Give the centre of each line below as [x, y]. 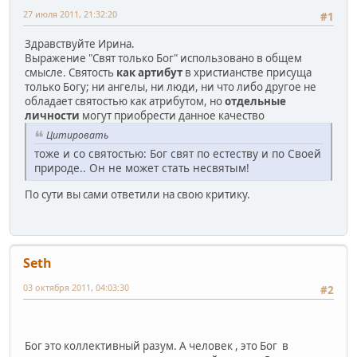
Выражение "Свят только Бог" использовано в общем [163, 59]
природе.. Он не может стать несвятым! [142, 168]
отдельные [255, 102]
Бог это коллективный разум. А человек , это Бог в [157, 345]
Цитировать [77, 135]
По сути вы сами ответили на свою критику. [137, 195]
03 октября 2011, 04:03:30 [76, 287]
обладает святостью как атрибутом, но [125, 102]
